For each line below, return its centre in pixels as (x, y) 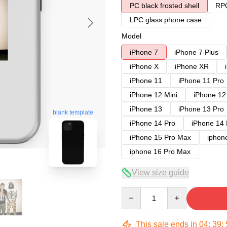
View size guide (160, 173)
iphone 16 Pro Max (160, 152)
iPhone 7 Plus (196, 52)
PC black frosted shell (164, 6)
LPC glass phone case (166, 20)
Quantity (135, 192)
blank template (73, 112)
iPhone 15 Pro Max (160, 137)
